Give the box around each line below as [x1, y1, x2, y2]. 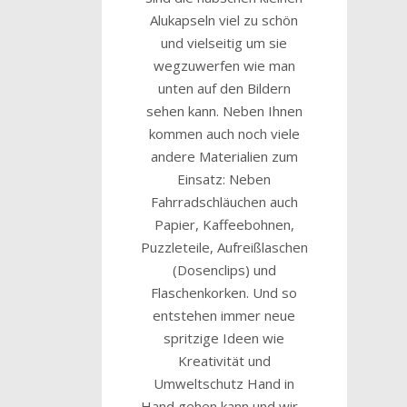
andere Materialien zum [150, 146, 298, 165]
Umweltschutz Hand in [154, 373, 295, 392]
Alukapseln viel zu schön [150, 10, 299, 29]
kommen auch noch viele [148, 124, 300, 143]
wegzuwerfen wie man [153, 55, 295, 74]
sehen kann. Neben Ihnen [145, 101, 303, 120]
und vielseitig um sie [161, 33, 288, 52]
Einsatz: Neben [177, 169, 272, 188]
